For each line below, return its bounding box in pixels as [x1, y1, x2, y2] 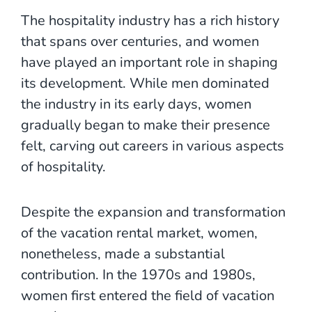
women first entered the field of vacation [21, 286, 274, 305]
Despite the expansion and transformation [21, 202, 286, 221]
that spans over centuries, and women [21, 31, 259, 51]
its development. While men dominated [21, 73, 270, 93]
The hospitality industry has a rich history [21, 10, 279, 30]
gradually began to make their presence [21, 115, 270, 134]
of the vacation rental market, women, [21, 223, 258, 242]
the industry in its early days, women [21, 94, 251, 114]
